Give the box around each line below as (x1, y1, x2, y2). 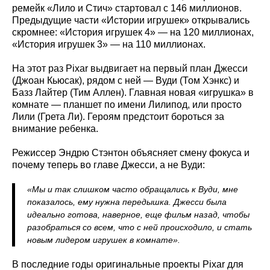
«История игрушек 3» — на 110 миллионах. (12, 39, 206, 49)
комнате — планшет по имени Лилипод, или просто (12, 99, 242, 110)
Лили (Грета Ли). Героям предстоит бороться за (12, 111, 224, 122)
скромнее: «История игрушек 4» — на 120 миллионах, (12, 27, 254, 37)
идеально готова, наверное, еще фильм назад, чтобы (27, 209, 250, 219)
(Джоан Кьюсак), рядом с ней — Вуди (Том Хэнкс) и (12, 75, 239, 86)
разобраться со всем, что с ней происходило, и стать (27, 222, 252, 232)
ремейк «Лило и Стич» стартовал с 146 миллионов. (12, 2, 242, 13)
